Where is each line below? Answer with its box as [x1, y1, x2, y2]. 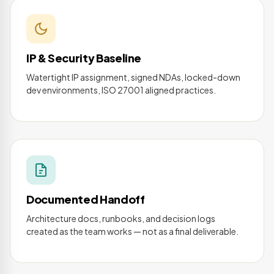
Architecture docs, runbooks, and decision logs [26, 213, 215, 224]
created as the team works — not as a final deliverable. [26, 226, 239, 237]
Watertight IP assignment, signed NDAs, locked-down [26, 72, 240, 83]
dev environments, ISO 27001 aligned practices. [26, 84, 216, 96]
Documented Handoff [26, 192, 145, 207]
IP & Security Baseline [26, 51, 142, 65]
